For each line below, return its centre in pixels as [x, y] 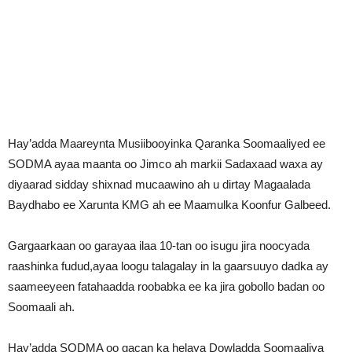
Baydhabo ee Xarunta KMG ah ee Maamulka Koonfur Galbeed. [169, 205]
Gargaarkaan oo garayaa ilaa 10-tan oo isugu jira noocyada [159, 246]
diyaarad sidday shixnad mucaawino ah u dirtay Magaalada [159, 185]
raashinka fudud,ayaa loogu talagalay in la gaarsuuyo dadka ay [168, 266]
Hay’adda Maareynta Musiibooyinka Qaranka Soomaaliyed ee [167, 144]
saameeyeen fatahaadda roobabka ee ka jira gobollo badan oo [166, 287]
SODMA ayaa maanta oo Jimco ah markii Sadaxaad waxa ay [165, 164]
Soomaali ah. [41, 307]
